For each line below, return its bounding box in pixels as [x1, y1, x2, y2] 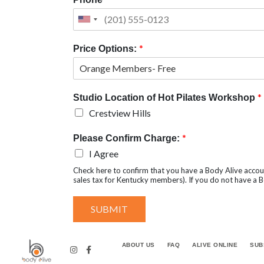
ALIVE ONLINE [192, 242, 238, 248]
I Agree [89, 147, 118, 159]
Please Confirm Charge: [73, 133, 182, 143]
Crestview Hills [89, 107, 151, 118]
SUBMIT [91, 203, 128, 214]
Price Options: [73, 43, 139, 54]
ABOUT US [121, 242, 155, 248]
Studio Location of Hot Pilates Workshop [73, 92, 258, 103]
